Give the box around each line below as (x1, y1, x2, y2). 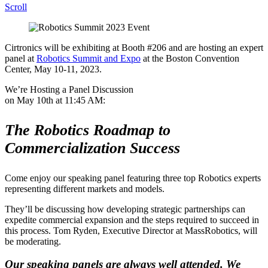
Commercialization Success (5, 139, 180, 157)
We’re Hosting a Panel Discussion (5, 84, 133, 95)
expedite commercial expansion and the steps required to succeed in (5, 214, 259, 225)
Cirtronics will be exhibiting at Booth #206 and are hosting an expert (5, 42, 263, 53)
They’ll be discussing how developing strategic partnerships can (5, 203, 245, 214)
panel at (5, 53, 36, 63)
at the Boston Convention (141, 53, 239, 63)
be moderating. (5, 236, 61, 246)
